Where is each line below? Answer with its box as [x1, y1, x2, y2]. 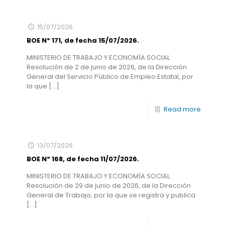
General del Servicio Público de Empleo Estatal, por [27, 72, 193, 81]
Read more [164, 104, 201, 114]
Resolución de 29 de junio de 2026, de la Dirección [27, 181, 191, 190]
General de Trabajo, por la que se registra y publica [27, 190, 195, 200]
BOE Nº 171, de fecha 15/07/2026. [27, 36, 139, 45]
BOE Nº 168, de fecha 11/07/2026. [27, 154, 139, 164]
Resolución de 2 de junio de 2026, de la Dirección [27, 62, 187, 72]
